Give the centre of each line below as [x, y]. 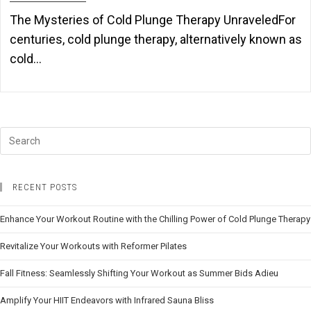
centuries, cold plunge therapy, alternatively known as [155, 40]
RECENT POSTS [45, 187]
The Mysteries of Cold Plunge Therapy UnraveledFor [152, 20]
